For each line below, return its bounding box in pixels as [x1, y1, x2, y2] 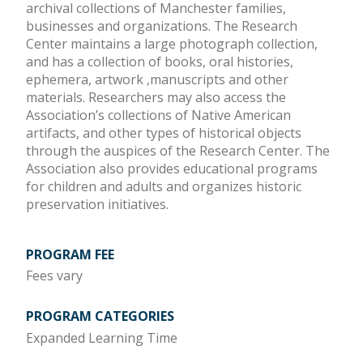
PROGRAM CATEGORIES [26, 307, 174, 325]
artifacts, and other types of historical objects [26, 124, 301, 142]
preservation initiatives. [26, 195, 169, 213]
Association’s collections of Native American [26, 106, 291, 124]
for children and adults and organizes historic [26, 177, 301, 195]
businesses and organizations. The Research [26, 17, 297, 35]
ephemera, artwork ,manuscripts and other [26, 70, 288, 88]
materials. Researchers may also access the [26, 88, 286, 106]
